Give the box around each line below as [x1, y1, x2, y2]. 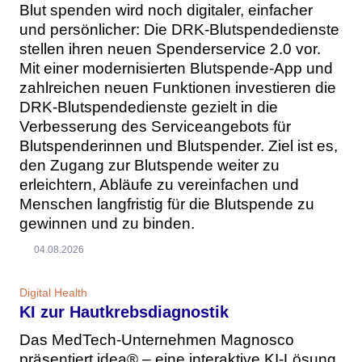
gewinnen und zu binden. [19, 215, 195, 233]
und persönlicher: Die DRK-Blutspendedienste [19, 21, 339, 39]
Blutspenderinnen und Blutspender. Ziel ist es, [19, 137, 338, 155]
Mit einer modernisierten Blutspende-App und [19, 60, 333, 78]
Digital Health [19, 286, 87, 300]
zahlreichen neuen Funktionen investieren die [19, 79, 336, 97]
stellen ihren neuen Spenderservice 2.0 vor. [19, 40, 321, 58]
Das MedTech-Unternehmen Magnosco [19, 331, 294, 349]
